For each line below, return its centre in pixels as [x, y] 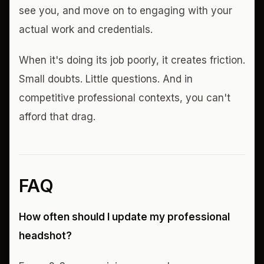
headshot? [45, 236]
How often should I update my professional [124, 217]
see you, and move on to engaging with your [126, 11]
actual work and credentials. [86, 29]
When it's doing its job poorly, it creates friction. [132, 60]
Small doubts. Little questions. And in [106, 79]
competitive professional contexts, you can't [125, 98]
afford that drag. [57, 117]
